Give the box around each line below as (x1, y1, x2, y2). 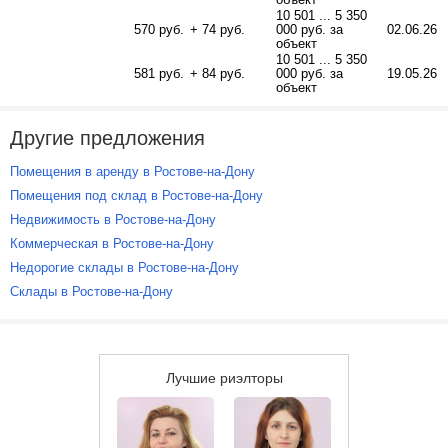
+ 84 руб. (190, 66, 245, 81)
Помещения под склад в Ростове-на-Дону (10, 188, 263, 203)
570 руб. (134, 22, 184, 37)
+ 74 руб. (190, 22, 245, 37)
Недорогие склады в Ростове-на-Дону (10, 260, 239, 275)
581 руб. (134, 66, 184, 81)
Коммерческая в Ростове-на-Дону (10, 236, 214, 251)
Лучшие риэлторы (165, 370, 283, 386)
